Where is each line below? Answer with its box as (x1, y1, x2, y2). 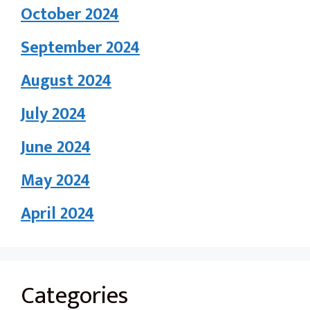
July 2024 (21, 100, 86, 128)
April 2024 (21, 199, 94, 228)
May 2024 (21, 166, 90, 194)
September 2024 (21, 33, 140, 62)
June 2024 (21, 133, 91, 161)
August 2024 (21, 66, 111, 95)
